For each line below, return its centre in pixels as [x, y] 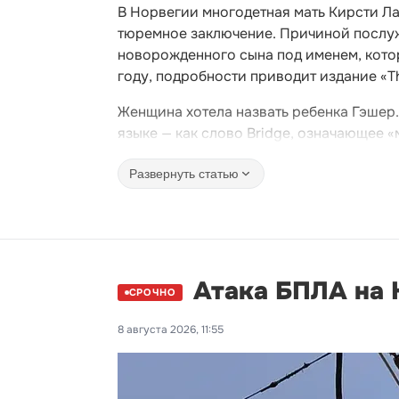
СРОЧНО [152, 293]
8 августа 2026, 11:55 [171, 330]
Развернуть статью [184, 173]
